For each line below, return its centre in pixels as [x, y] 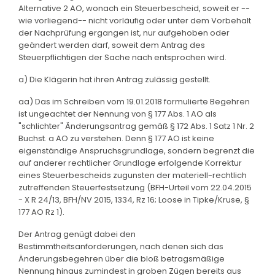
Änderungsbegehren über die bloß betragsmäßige [122, 258]
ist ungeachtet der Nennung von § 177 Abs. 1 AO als [118, 114]
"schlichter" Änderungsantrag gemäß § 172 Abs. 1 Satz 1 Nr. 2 [136, 126]
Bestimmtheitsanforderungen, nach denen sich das [121, 246]
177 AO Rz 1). [41, 212]
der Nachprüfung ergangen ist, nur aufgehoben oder [124, 33]
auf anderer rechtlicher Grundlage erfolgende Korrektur [130, 163]
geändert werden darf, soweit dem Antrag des [112, 45]
